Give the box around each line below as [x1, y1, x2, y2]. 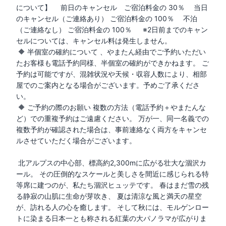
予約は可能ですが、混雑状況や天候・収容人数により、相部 [16, 69, 207, 78]
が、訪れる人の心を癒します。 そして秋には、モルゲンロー [16, 202, 209, 211]
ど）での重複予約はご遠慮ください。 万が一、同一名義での [16, 114, 209, 123]
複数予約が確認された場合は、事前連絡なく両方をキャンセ [16, 125, 207, 134]
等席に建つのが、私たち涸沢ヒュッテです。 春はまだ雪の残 [16, 180, 209, 189]
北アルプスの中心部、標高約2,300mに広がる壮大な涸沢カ [16, 158, 206, 167]
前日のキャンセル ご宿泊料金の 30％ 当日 [61, 3, 208, 12]
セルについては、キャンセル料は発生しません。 [16, 36, 172, 45]
